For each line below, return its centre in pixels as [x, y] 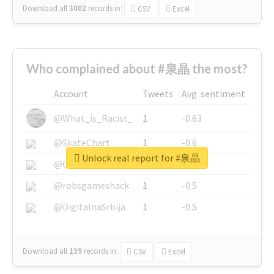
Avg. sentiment [213, 93]
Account [71, 93]
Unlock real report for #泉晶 [140, 157]
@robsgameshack [91, 185]
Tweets [158, 93]
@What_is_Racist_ [93, 118]
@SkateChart [82, 142]
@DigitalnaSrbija [90, 206]
